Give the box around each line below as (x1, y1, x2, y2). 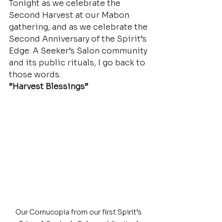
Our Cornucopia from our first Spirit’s (15, 208, 143, 217)
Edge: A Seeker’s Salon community (9, 46, 149, 56)
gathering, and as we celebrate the (9, 22, 150, 32)
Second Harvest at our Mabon (9, 10, 131, 20)
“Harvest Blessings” (9, 81, 88, 92)
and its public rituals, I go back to (9, 57, 147, 68)
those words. (9, 69, 61, 80)
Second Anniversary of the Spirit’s (9, 34, 149, 44)
